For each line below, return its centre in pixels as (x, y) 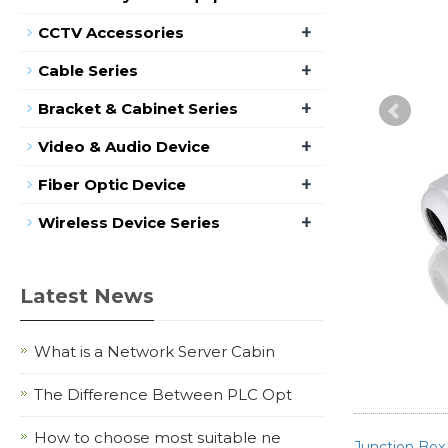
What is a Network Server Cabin (154, 351)
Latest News (87, 296)
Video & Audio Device (124, 146)
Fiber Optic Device (112, 184)
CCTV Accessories (111, 32)
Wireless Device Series (129, 222)
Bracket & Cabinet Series (138, 108)
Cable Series (88, 70)
